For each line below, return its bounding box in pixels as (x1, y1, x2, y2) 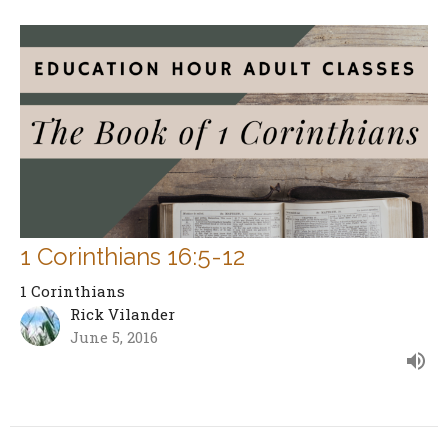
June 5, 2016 (70, 326, 158, 347)
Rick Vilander (70, 303, 175, 324)
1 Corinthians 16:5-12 (20, 241, 245, 271)
